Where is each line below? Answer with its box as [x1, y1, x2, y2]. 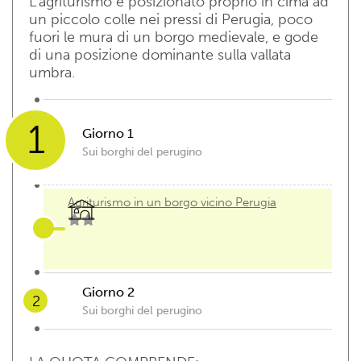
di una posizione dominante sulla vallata [29, 45, 291, 64]
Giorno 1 [82, 125, 134, 141]
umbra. [29, 63, 75, 81]
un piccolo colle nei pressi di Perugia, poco [29, 10, 313, 28]
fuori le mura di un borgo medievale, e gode [29, 27, 318, 46]
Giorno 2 [82, 284, 135, 300]
